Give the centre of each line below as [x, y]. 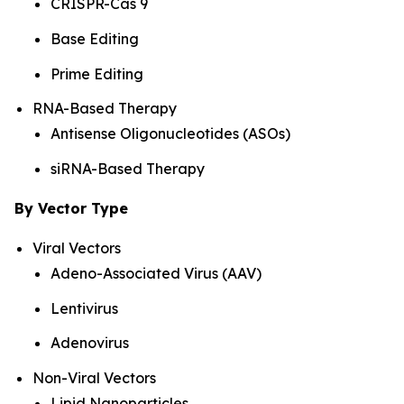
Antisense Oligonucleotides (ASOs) [170, 134]
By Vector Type [71, 209]
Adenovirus [90, 343]
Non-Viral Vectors [94, 378]
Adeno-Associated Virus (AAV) [156, 274]
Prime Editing [97, 73]
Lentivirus [84, 308]
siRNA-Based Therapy [128, 169]
